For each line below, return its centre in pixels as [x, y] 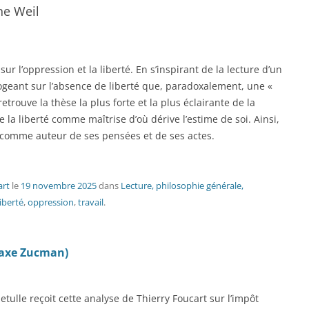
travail [91, 202]
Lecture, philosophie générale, [182, 186]
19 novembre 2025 [59, 186]
